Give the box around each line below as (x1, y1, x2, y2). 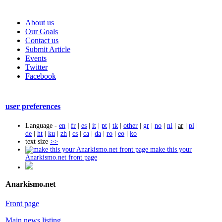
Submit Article (25, 45, 70, 54)
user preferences (5, 102, 60, 111)
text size (25, 137, 50, 145)
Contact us (25, 36, 58, 45)
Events (25, 54, 47, 62)
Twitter (25, 63, 48, 71)
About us (25, 18, 54, 27)
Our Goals (25, 27, 58, 36)
